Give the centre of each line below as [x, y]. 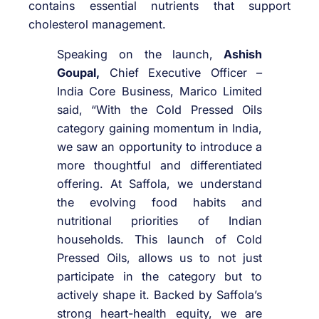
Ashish [237, 54]
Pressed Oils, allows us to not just [159, 257]
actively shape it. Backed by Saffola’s [159, 294]
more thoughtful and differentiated [159, 165]
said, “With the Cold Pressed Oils [159, 109]
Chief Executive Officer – [181, 72]
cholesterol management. [97, 24]
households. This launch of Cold [159, 239]
